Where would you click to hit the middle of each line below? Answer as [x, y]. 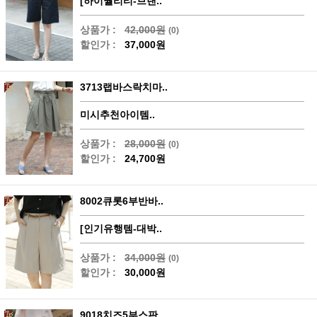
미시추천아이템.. [117, 115]
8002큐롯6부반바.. [122, 201]
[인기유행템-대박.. [121, 229]
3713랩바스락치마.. [124, 87]
